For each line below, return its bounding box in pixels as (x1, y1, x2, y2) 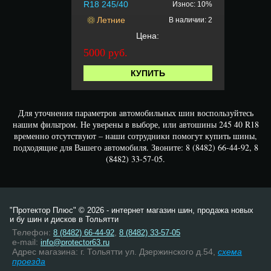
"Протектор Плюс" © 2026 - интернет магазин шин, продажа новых (10, 206, 253, 215)
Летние (96, 15, 125, 25)
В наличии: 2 (168, 15, 212, 24)
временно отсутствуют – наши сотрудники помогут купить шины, (14, 129, 257, 142)
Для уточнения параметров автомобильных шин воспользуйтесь (18, 106, 253, 119)
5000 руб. (83, 46, 128, 59)
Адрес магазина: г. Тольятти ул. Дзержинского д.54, (12, 247, 218, 256)
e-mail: (12, 237, 41, 247)
